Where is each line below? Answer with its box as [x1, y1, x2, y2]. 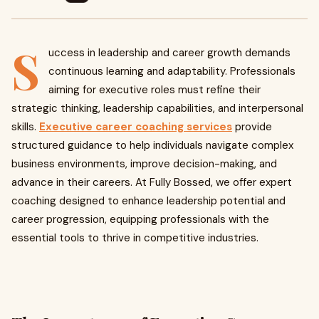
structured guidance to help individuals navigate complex [11, 138, 293, 152]
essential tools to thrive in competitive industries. [11, 231, 258, 245]
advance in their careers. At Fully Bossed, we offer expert [11, 175, 292, 189]
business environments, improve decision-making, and [11, 157, 277, 171]
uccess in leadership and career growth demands [48, 46, 291, 60]
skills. [11, 120, 39, 134]
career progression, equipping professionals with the [11, 212, 269, 226]
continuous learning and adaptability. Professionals [48, 64, 296, 78]
